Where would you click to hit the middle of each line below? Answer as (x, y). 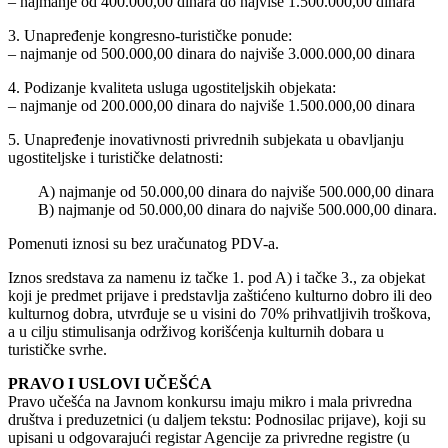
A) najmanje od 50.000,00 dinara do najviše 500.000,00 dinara (236, 192)
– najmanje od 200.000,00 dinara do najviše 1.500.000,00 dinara (211, 106)
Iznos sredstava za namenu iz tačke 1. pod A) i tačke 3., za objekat (216, 278)
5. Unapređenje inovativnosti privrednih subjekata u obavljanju (206, 140)
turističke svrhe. (57, 350)
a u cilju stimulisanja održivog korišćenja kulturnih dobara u (196, 332)
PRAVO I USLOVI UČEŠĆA (110, 384)
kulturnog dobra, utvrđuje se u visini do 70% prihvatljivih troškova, (219, 314)
